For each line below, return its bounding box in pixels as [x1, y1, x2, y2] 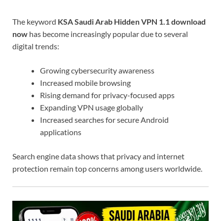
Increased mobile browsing [40, 77, 131, 87]
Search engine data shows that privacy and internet [12, 151, 184, 161]
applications [40, 127, 81, 137]
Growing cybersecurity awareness [40, 65, 154, 75]
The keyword [12, 16, 58, 26]
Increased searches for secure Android [40, 114, 169, 124]
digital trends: [12, 41, 59, 51]
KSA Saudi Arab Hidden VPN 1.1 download [58, 16, 206, 26]
